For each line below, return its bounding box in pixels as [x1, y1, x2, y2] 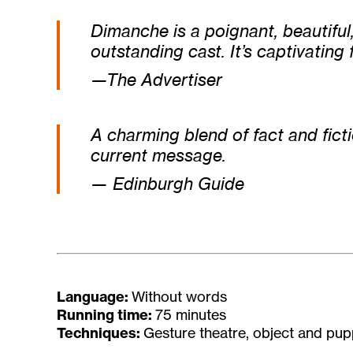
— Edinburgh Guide [90, 172, 244, 194]
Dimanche [90, 20, 173, 42]
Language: [57, 287, 132, 306]
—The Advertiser [90, 69, 222, 91]
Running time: [57, 305, 155, 324]
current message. [90, 143, 226, 165]
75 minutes [155, 305, 226, 323]
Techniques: [57, 323, 143, 342]
